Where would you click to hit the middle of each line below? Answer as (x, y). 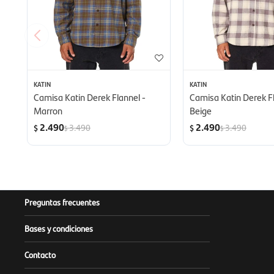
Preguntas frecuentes (62, 202)
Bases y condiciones (59, 228)
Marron (48, 111)
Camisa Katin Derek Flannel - (90, 97)
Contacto (40, 255)
